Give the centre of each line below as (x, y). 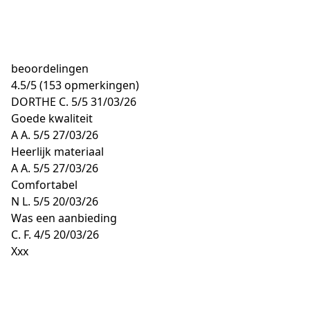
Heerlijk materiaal (57, 152)
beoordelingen (50, 69)
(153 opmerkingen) (89, 85)
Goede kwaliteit (52, 118)
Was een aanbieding (64, 218)
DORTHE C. (40, 102)
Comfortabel (44, 185)
